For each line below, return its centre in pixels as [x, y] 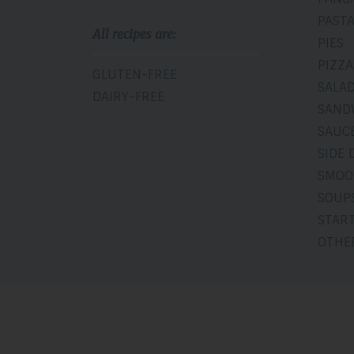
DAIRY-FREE [128, 96]
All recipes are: [134, 34]
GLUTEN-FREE [135, 74]
